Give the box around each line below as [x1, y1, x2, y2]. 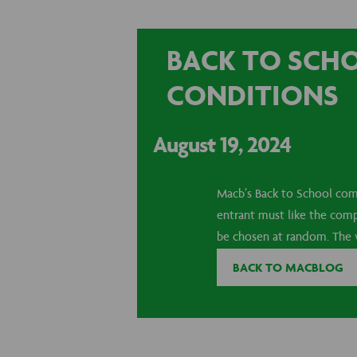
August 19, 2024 [153, 130, 291, 158]
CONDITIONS [166, 78, 339, 114]
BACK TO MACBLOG [233, 259, 343, 275]
